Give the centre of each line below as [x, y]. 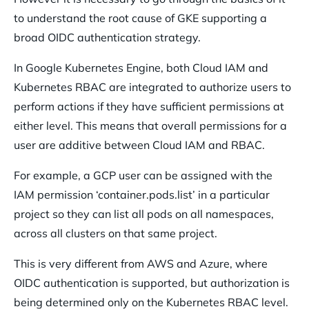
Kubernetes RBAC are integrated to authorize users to [152, 87]
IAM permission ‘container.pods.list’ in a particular [142, 195]
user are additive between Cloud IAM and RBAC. [139, 145]
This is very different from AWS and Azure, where [141, 264]
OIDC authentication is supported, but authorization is [152, 283]
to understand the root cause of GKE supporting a [140, 18]
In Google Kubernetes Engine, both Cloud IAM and [141, 68]
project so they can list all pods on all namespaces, [144, 214]
